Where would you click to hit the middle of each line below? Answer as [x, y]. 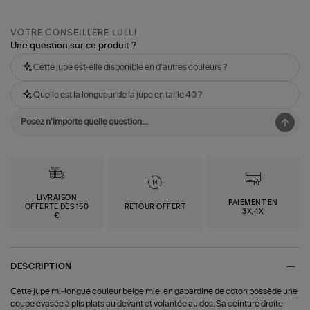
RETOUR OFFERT [155, 207]
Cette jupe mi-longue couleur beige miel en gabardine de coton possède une [154, 292]
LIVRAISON [57, 198]
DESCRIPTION [41, 266]
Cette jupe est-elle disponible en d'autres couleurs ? [130, 67]
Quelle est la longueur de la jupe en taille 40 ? [118, 95]
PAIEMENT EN [253, 202]
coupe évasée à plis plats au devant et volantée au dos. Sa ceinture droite [147, 304]
